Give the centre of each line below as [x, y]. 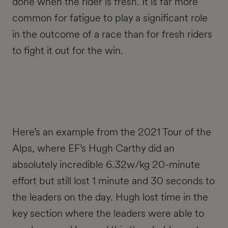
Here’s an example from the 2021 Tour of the [112, 132]
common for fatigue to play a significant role [110, 18]
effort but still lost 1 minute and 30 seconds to [113, 181]
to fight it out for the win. [68, 51]
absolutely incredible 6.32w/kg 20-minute [106, 165]
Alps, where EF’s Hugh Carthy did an [93, 148]
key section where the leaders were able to [108, 213]
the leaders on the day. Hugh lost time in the [110, 197]
